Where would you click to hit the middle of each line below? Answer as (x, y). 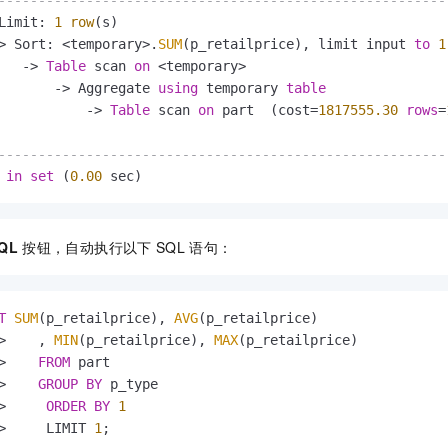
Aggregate (114, 88)
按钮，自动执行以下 (87, 247)
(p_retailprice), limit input (298, 44)
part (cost (262, 110)
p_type (130, 384)
